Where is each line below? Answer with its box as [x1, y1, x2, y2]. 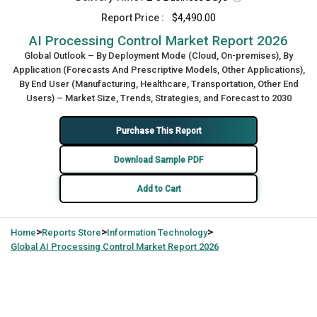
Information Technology [107, 227, 207, 238]
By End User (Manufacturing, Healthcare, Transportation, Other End [18, 79, 299, 89]
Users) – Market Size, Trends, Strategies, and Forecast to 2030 [25, 93, 292, 103]
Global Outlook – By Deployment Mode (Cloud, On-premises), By [24, 50, 293, 61]
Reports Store [42, 227, 101, 238]
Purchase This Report [115, 125, 202, 136]
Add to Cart [136, 183, 181, 194]
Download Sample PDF [114, 154, 203, 165]
